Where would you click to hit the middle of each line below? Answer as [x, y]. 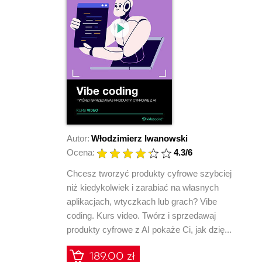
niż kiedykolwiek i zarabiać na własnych [143, 187]
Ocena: [81, 152]
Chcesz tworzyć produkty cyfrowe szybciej [149, 173]
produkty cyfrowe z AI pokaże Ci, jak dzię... [149, 229]
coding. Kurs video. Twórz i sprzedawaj [141, 215]
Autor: [78, 138]
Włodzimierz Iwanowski [139, 138]
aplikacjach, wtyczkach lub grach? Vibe [142, 201]
